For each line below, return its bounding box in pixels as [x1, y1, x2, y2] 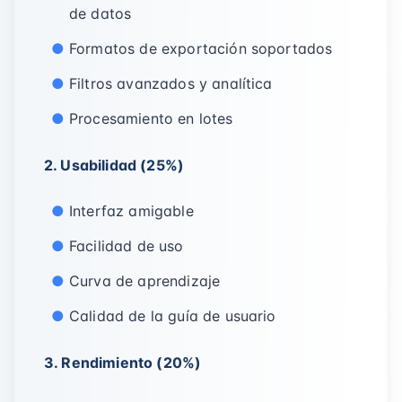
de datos [69, 4, 132, 22]
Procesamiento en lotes [69, 109, 233, 127]
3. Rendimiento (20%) [44, 354, 202, 371]
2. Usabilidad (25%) [44, 156, 185, 174]
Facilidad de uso [69, 237, 184, 255]
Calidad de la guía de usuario [69, 307, 276, 325]
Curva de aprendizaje [69, 272, 221, 290]
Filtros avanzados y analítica [69, 74, 273, 92]
